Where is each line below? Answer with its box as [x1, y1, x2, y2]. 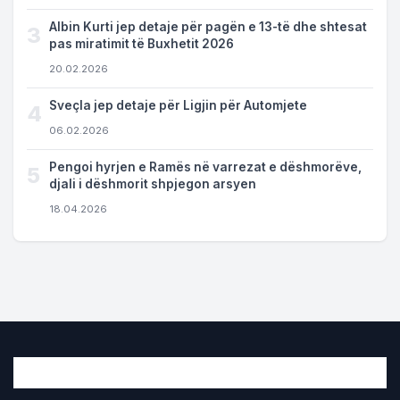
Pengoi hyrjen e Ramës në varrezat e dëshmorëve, [49, 160, 362, 174]
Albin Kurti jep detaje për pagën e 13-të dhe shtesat [49, 20, 367, 34]
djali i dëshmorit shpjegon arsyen [49, 177, 256, 191]
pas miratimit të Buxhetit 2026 [49, 37, 234, 51]
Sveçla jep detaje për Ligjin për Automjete [49, 98, 307, 112]
